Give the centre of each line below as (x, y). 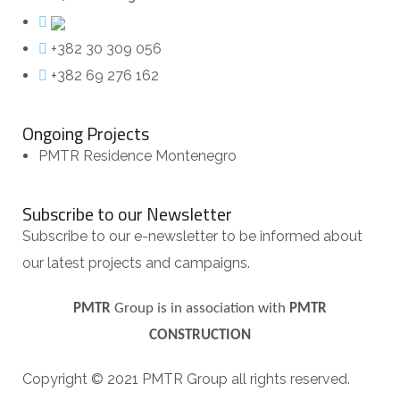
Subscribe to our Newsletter (127, 214)
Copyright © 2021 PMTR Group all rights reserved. (186, 379)
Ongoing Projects (86, 133)
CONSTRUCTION (200, 336)
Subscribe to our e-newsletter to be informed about (192, 236)
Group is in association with (200, 309)
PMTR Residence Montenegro (137, 156)
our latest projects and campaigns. (136, 263)
